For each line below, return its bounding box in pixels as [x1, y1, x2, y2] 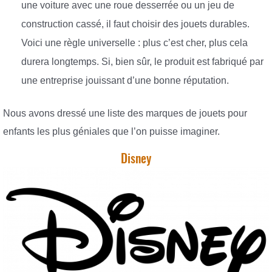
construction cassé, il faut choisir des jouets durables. [21, 19, 250, 30]
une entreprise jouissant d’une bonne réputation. [21, 75, 229, 86]
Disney [121, 150, 151, 167]
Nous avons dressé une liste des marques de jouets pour [3, 107, 247, 118]
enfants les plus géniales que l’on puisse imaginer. [3, 126, 220, 137]
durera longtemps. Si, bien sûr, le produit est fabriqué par [21, 56, 263, 67]
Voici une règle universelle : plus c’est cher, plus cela [21, 38, 248, 49]
